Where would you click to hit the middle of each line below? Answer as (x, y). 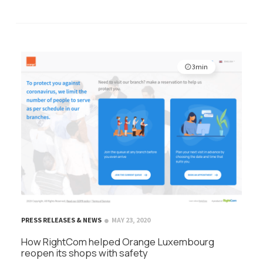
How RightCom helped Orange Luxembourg (118, 241)
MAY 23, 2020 (131, 220)
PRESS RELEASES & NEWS (61, 220)
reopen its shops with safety (85, 252)
